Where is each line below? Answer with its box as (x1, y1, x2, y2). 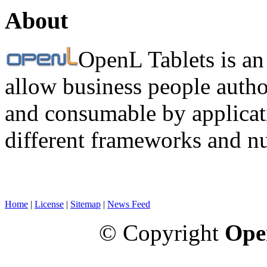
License (35, 199, 64, 210)
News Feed (107, 199, 150, 210)
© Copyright (99, 220, 225, 246)
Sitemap (70, 199, 101, 210)
